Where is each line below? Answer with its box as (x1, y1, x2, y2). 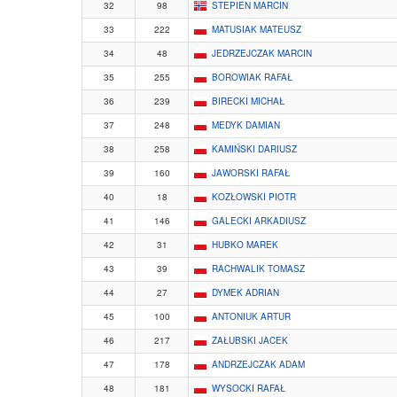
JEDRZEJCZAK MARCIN (212, 47, 312, 60)
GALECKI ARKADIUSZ (212, 214, 306, 228)
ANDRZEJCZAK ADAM (212, 358, 305, 371)
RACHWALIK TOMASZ (212, 262, 305, 276)
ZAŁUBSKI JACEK (212, 334, 288, 347)
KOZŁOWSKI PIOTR (212, 191, 296, 204)
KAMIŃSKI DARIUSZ (212, 143, 297, 156)
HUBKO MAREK (212, 238, 278, 252)
